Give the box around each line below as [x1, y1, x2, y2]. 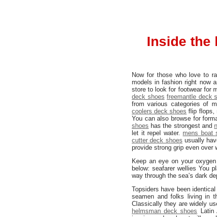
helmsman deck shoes [132, 207, 198, 215]
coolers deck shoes [132, 108, 187, 115]
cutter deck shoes [132, 137, 183, 144]
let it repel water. [132, 129, 183, 137]
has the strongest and [149, 122, 215, 129]
